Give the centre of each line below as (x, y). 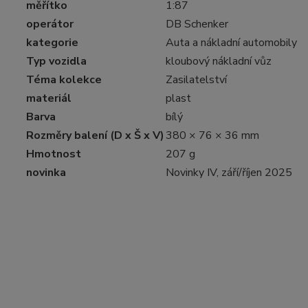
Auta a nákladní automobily (231, 43)
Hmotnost (54, 154)
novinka (46, 173)
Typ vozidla (56, 61)
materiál (49, 98)
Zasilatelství (196, 80)
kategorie (52, 43)
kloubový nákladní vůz (219, 61)
